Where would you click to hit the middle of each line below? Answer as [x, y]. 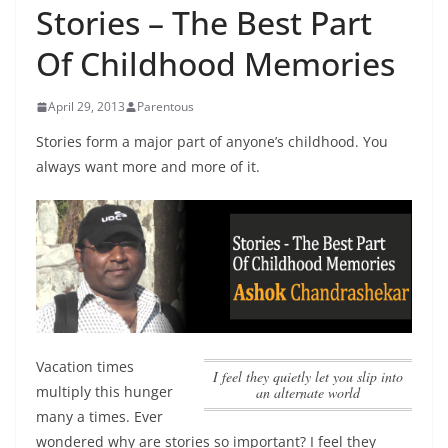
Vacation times [85, 366]
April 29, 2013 [86, 107]
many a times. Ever [99, 416]
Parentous [165, 107]
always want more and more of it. [148, 167]
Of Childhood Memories [215, 64]
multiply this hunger [104, 391]
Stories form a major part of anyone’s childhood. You [212, 142]
